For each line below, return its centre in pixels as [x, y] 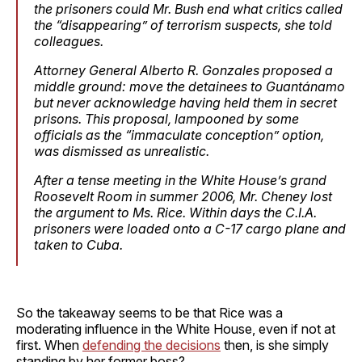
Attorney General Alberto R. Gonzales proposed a [183, 70]
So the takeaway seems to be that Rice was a [149, 312]
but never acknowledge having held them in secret [185, 102]
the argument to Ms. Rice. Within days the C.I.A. [175, 212]
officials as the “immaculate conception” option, [179, 135]
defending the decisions [152, 345]
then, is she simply [275, 345]
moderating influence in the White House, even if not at [176, 328]
